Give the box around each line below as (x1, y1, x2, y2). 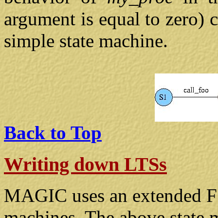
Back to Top (4, 122, 102, 143)
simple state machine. (4, 30, 168, 51)
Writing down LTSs (4, 153, 167, 175)
